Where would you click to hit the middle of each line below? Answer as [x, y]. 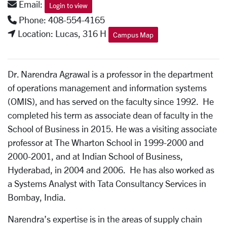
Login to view [68, 5]
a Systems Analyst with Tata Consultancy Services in [107, 183]
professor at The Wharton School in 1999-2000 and [106, 142]
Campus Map [133, 35]
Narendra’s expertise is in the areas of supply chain [105, 219]
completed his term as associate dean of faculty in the [110, 115]
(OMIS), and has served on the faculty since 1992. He [111, 101]
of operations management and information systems [107, 88]
